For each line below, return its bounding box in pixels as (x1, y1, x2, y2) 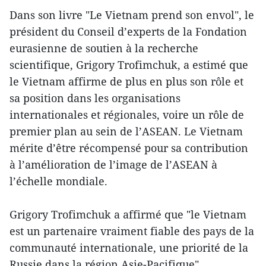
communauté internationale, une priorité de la (9, 240, 248, 255)
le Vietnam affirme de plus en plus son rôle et (9, 74, 243, 88)
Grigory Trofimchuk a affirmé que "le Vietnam (9, 207, 246, 221)
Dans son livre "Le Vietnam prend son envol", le (9, 8, 254, 22)
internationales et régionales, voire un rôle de (9, 107, 244, 122)
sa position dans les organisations (9, 91, 180, 105)
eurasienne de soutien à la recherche (9, 41, 198, 55)
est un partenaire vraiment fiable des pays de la (9, 224, 254, 238)
